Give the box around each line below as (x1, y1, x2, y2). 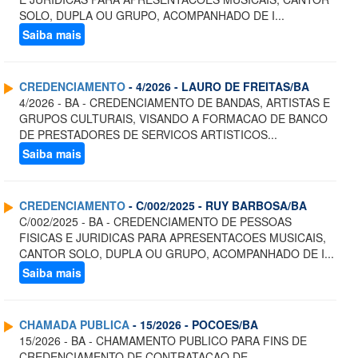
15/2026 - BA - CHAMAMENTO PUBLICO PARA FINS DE (19, 332, 307, 349)
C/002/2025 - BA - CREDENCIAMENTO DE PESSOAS (19, 213, 292, 230)
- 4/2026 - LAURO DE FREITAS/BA (125, 78, 309, 95)
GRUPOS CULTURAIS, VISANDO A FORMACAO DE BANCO (19, 110, 328, 127)
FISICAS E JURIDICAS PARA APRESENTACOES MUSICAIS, (19, 229, 326, 246)
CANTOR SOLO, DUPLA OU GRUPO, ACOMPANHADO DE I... (19, 245, 334, 262)
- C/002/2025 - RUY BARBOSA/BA (125, 197, 307, 214)
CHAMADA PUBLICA (19, 316, 129, 333)
